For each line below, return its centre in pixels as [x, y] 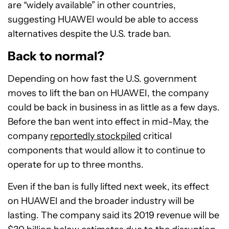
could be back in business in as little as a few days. [114, 108]
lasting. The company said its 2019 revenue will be [113, 215]
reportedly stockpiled [96, 136]
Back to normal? [56, 56]
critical [156, 136]
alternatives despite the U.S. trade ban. [89, 34]
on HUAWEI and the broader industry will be [101, 201]
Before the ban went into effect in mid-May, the [108, 122]
